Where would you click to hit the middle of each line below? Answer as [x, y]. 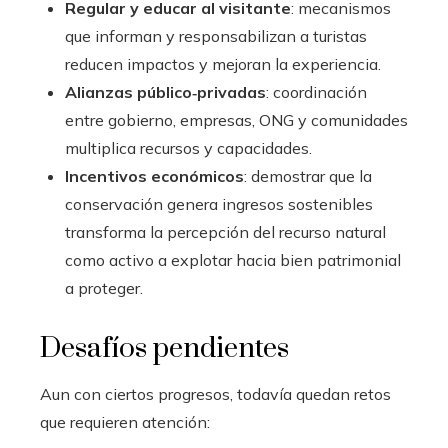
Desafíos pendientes [164, 349]
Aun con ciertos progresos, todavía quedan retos [215, 394]
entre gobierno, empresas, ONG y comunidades [236, 120]
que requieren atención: [125, 422]
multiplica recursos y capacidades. [188, 148]
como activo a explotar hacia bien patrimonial [233, 260]
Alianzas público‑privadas [165, 92]
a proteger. [104, 288]
